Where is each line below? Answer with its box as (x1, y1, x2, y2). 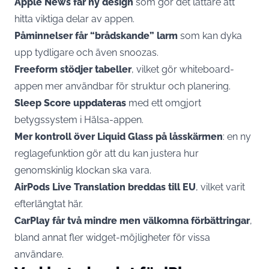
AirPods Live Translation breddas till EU (14, 181, 196, 193)
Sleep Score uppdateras (14, 97, 126, 109)
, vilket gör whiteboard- (131, 63, 234, 75)
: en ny (223, 130, 251, 142)
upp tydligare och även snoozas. (14, 46, 159, 58)
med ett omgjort (126, 97, 201, 109)
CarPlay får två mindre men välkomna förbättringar (14, 214, 250, 226)
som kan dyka (178, 29, 242, 41)
